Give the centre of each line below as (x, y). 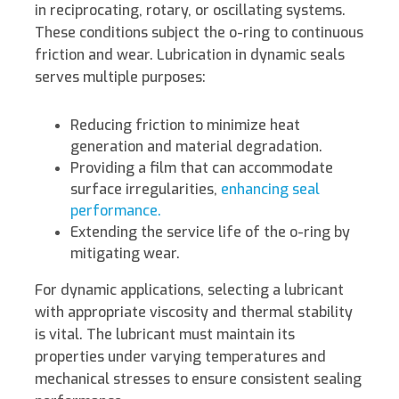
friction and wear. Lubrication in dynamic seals (190, 55)
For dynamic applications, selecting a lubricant (189, 290)
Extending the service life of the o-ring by (210, 232)
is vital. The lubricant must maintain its (165, 335)
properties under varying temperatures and (180, 357)
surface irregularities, (146, 190)
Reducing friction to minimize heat (185, 126)
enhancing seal (270, 190)
